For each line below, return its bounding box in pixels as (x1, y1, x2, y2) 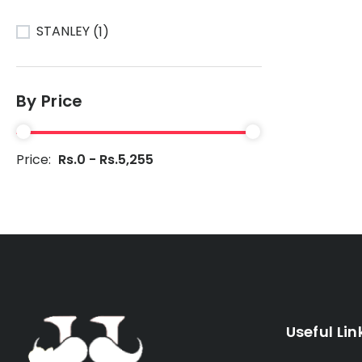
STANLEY (36, 22, 93, 41)
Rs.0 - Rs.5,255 (58, 150, 154, 170)
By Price (16, 90, 83, 113)
